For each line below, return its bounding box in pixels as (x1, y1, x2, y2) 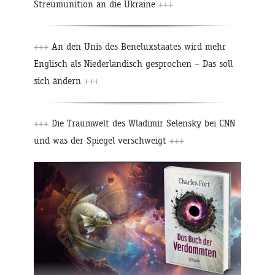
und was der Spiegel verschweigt (34, 134, 169, 146)
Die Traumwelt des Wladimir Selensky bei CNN (48, 117, 235, 129)
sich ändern (34, 74, 84, 87)
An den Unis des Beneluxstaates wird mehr (48, 40, 226, 52)
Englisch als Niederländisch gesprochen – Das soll (34, 57, 233, 69)
